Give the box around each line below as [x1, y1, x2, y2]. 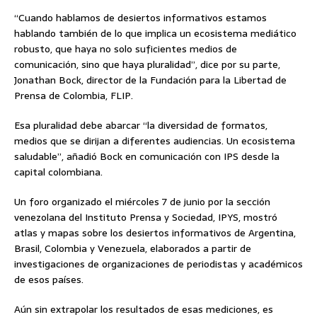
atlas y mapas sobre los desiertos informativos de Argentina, [14, 225, 296, 241]
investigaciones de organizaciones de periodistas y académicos [14, 256, 303, 272]
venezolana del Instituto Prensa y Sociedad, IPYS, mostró [14, 209, 277, 226]
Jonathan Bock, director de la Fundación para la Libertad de [14, 72, 287, 88]
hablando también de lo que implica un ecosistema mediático [14, 25, 296, 42]
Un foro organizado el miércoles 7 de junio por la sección [14, 194, 270, 210]
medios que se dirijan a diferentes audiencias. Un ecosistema [14, 133, 295, 149]
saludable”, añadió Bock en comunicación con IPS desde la [14, 149, 279, 165]
